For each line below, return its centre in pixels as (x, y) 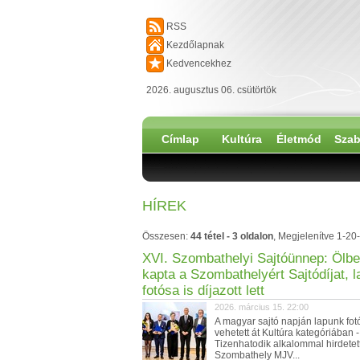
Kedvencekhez (199, 63)
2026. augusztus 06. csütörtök (211, 90)
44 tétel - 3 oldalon (232, 236)
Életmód (299, 139)
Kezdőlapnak (195, 45)
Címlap (180, 139)
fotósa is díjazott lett (203, 290)
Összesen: (166, 236)
